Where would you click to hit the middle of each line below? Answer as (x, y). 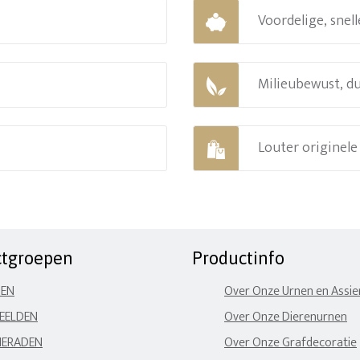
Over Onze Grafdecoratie (290, 343)
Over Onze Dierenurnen (286, 317)
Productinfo (238, 258)
